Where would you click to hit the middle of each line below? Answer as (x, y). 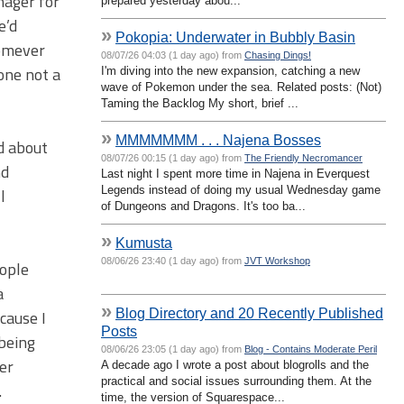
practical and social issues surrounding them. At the (236, 381)
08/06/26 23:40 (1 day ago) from (173, 260)
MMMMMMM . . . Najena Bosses (218, 139)
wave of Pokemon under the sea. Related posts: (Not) (241, 87)
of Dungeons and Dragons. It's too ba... (203, 206)
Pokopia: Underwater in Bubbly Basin (235, 37)
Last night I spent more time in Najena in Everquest (235, 173)
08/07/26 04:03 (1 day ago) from (173, 55)
